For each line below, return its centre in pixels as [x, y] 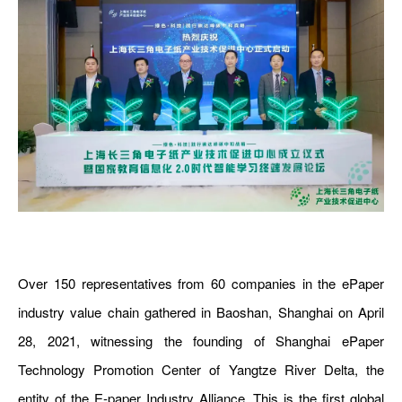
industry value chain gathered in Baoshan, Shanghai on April [201, 311]
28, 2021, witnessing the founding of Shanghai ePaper [201, 340]
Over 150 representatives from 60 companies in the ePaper [201, 283]
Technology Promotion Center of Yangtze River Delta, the [201, 369]
